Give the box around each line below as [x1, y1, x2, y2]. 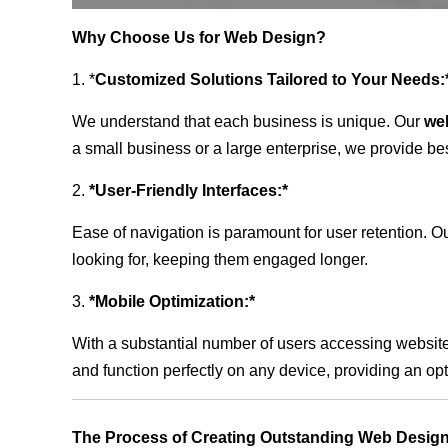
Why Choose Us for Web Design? [72, 29, 326, 47]
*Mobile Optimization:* [89, 293, 255, 311]
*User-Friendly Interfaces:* [89, 182, 288, 200]
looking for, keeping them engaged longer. [72, 251, 368, 269]
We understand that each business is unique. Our [72, 113, 424, 131]
